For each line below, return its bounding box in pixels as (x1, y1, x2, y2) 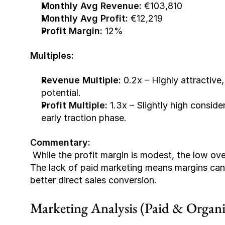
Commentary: (30, 137, 90, 148)
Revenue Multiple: (41, 75, 121, 85)
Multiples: (30, 50, 74, 61)
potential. (41, 87, 81, 98)
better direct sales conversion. (30, 175, 157, 185)
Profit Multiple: (41, 100, 107, 110)
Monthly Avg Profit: (41, 13, 128, 24)
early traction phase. (41, 113, 127, 123)
